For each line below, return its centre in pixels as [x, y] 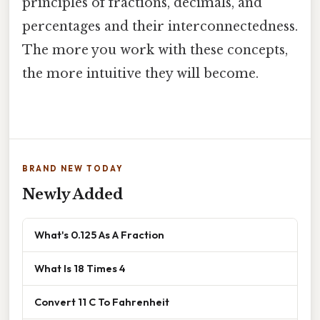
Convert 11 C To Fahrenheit [102, 301]
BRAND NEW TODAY [73, 168]
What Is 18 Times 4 [80, 268]
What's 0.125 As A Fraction [99, 234]
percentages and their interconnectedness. [160, 26]
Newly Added [72, 194]
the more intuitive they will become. [140, 73]
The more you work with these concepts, [155, 50]
